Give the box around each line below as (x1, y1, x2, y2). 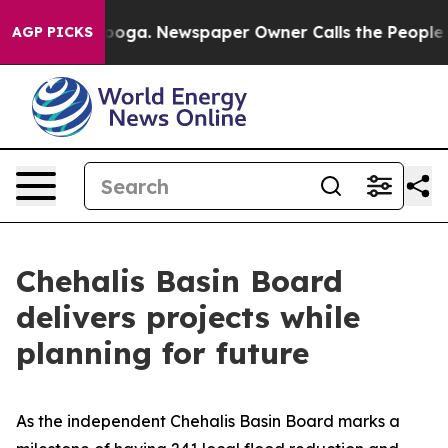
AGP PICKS (12, 23, 93, 41)
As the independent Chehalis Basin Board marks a (16, 411, 400, 431)
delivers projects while (16, 298, 360, 336)
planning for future (16, 334, 309, 372)
